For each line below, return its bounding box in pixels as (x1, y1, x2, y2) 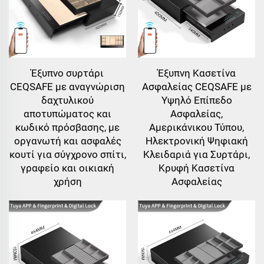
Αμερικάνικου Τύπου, (149, 121, 244, 134)
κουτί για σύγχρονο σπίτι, (9, 148, 126, 161)
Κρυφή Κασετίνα (159, 162, 235, 174)
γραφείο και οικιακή (21, 162, 114, 174)
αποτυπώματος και (24, 108, 111, 120)
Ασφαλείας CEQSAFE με (141, 81, 252, 93)
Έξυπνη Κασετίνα (157, 67, 236, 80)
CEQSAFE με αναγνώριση (10, 81, 125, 93)
